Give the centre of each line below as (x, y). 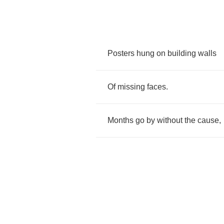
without (170, 120)
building (182, 53)
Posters (121, 53)
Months (120, 120)
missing (131, 87)
